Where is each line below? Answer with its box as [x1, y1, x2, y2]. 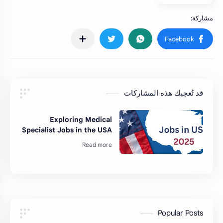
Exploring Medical [49, 114, 112, 124]
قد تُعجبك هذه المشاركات [124, 89, 203, 98]
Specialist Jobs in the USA [21, 125, 112, 134]
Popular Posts [158, 209, 203, 218]
